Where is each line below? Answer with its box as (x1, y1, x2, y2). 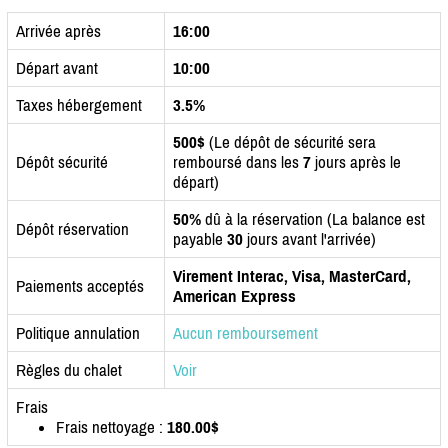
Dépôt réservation (16, 218, 129, 239)
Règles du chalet (16, 359, 122, 380)
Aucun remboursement (173, 322, 318, 343)
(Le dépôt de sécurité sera (205, 131, 376, 152)
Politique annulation (16, 322, 140, 343)
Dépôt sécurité (16, 151, 108, 172)
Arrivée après (16, 20, 101, 41)
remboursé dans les (173, 151, 303, 172)
